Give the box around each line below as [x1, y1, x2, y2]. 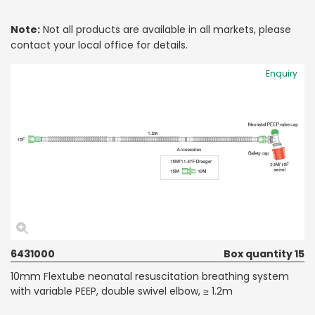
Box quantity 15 [224, 246, 304, 261]
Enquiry [266, 67, 297, 79]
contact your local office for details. [11, 37, 188, 52]
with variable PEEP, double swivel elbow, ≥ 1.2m [11, 283, 233, 298]
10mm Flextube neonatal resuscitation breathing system [11, 269, 289, 283]
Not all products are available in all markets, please [40, 22, 291, 37]
